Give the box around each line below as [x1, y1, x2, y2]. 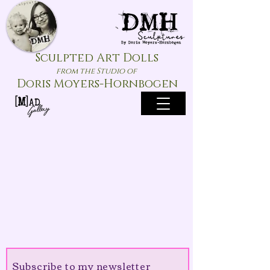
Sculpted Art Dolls [36, 51, 159, 66]
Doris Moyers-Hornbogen [16, 77, 178, 92]
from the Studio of [55, 66, 137, 77]
